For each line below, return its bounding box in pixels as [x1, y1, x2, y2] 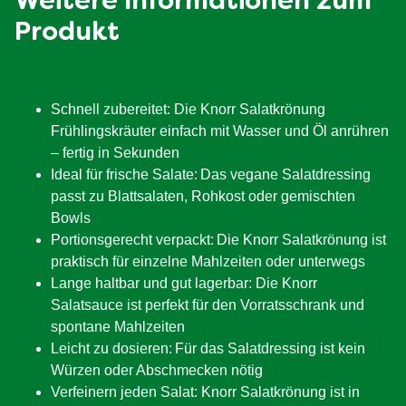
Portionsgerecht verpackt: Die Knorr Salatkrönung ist [51, 231, 386, 247]
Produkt [14, 20, 120, 45]
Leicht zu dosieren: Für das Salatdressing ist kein [51, 340, 365, 356]
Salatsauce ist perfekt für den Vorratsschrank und [51, 296, 364, 313]
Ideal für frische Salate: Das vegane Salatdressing [51, 166, 371, 182]
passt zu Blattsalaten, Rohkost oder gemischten [51, 188, 355, 204]
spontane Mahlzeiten [51, 318, 185, 334]
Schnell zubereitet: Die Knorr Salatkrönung [51, 101, 325, 117]
